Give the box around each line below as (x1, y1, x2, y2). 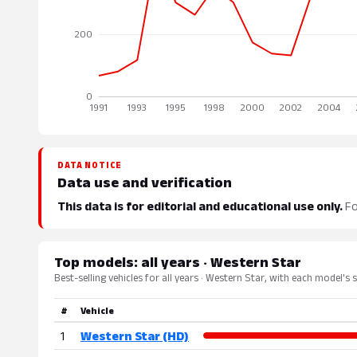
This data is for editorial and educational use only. (57, 199, 343, 213)
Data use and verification (57, 175, 232, 190)
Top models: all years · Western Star (54, 254, 301, 270)
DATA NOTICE (57, 160, 122, 170)
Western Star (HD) (80, 329, 189, 343)
